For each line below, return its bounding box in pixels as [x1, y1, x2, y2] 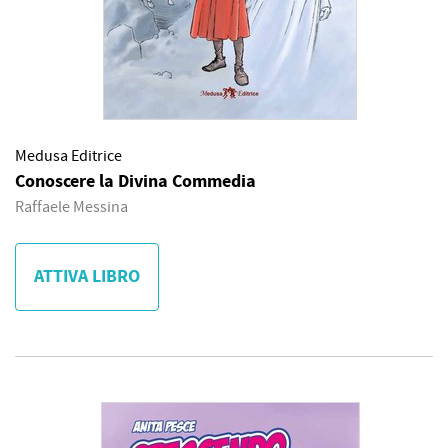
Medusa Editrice [15, 146, 122, 166]
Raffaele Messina [15, 197, 128, 217]
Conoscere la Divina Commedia [15, 169, 256, 194]
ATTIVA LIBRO [34, 264, 140, 289]
